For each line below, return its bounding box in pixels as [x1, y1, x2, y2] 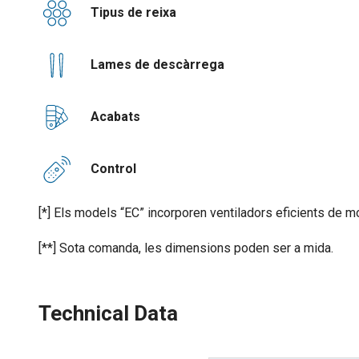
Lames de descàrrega [75, 56, 224, 72]
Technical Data [38, 301, 178, 325]
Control [75, 160, 136, 176]
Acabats [75, 108, 140, 124]
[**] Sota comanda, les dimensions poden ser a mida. [38, 240, 333, 256]
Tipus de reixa [75, 4, 176, 20]
